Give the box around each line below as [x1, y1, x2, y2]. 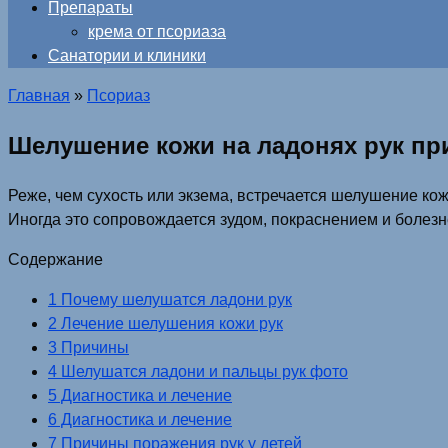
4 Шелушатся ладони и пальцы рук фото [48, 362, 348, 380]
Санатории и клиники [48, 47, 206, 64]
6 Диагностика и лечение [48, 410, 232, 428]
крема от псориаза [88, 23, 226, 40]
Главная [8, 87, 70, 104]
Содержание [8, 250, 103, 268]
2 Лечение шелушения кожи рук [48, 314, 283, 332]
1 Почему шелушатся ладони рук [48, 290, 292, 308]
